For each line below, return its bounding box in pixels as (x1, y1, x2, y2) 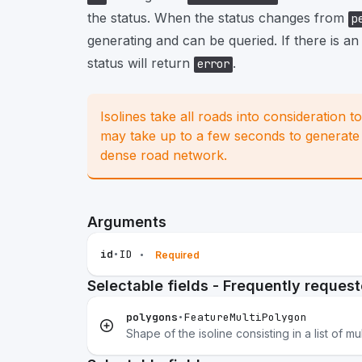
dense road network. (100, 147, 227, 163)
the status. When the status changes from (87, 10, 348, 26)
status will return (87, 55, 194, 71)
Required (155, 249, 200, 261)
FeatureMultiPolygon (184, 310, 307, 324)
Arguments (87, 213, 166, 230)
